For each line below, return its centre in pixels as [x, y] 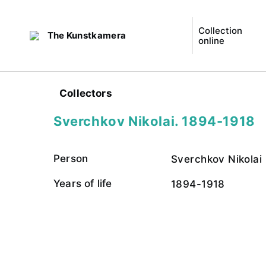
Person [71, 159]
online [211, 41]
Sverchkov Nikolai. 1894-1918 [154, 121]
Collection [220, 31]
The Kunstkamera [87, 35]
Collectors [86, 93]
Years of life [83, 183]
